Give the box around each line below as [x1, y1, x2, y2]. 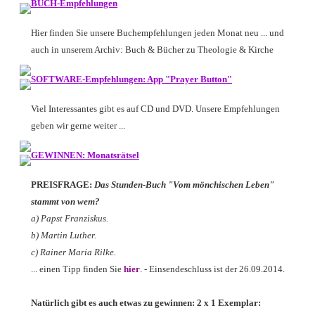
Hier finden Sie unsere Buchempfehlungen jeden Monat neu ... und [31, 27, 284, 38]
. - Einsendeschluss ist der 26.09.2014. [140, 264, 285, 274]
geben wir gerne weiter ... [31, 120, 125, 131]
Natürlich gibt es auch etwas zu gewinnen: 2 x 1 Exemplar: [31, 297, 261, 308]
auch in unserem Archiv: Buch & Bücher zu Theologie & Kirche [31, 44, 274, 55]
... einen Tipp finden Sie [31, 264, 124, 274]
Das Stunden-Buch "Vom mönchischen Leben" [94, 179, 274, 190]
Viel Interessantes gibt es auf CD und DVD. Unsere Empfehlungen [31, 103, 280, 114]
